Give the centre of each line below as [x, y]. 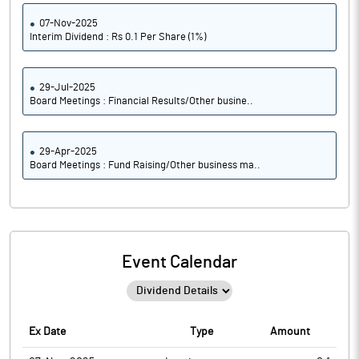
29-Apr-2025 [68, 152]
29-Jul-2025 [67, 88]
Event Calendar [179, 262]
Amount [290, 332]
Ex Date [47, 332]
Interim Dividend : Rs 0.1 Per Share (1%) [118, 37]
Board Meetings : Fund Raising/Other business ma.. [145, 165]
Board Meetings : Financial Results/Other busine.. [141, 101]
